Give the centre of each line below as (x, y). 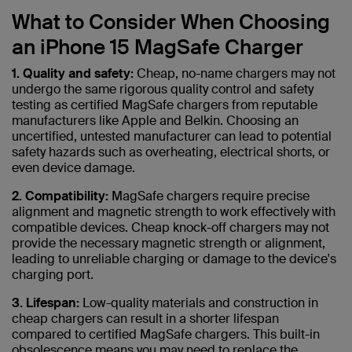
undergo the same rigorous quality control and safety (163, 90)
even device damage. (73, 168)
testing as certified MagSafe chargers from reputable (165, 105)
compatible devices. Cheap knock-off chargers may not (170, 228)
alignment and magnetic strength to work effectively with (174, 212)
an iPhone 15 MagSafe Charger (158, 48)
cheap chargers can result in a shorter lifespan (145, 319)
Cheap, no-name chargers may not (236, 74)
